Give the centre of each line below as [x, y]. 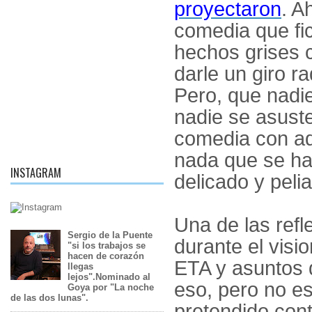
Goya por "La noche [111, 288]
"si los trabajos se [107, 246]
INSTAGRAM [36, 173]
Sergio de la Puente [110, 235]
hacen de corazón [106, 256]
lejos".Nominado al [109, 277]
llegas [81, 267]
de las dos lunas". [49, 298]
